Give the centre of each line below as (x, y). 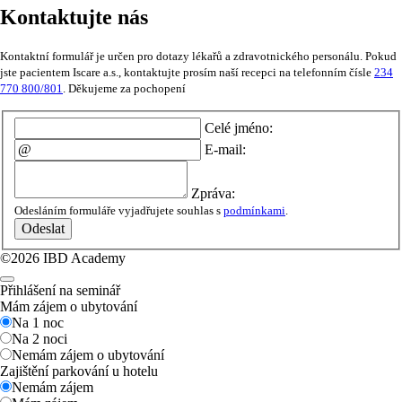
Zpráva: (213, 193)
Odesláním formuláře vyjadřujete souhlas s (119, 210)
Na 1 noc (38, 322)
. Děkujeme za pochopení (124, 89)
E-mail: (225, 149)
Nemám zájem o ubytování (88, 354)
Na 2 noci (39, 338)
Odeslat (43, 228)
